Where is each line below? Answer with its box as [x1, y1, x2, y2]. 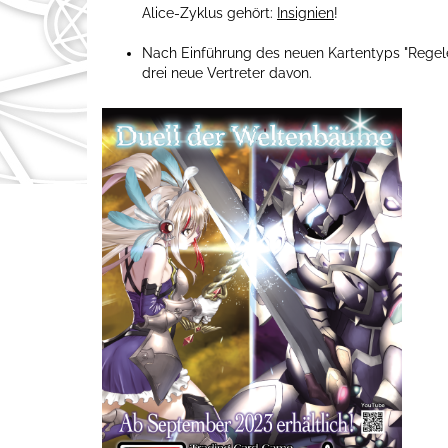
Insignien [277, 4, 334, 21]
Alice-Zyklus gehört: [142, 4, 277, 21]
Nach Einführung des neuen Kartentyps [142, 44, 404, 61]
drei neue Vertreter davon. [142, 64, 312, 81]
